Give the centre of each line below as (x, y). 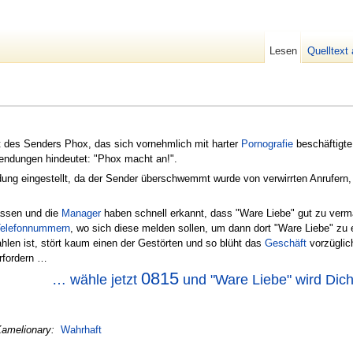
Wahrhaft (81, 329)
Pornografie (267, 143)
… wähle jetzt (96, 279)
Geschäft (286, 243)
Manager (81, 214)
